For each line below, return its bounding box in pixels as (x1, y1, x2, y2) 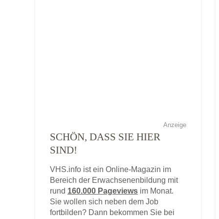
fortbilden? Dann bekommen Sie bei (50, 208, 175, 217)
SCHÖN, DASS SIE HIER (50, 131, 160, 143)
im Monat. (138, 187, 174, 195)
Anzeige (163, 121, 186, 129)
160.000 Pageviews (67, 187, 138, 195)
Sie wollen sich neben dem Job (50, 197, 158, 206)
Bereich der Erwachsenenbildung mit (50, 176, 178, 184)
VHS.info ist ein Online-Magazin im (50, 165, 171, 174)
